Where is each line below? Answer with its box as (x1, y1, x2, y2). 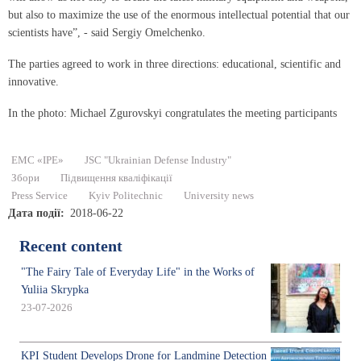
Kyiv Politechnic (89, 189, 163, 201)
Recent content (19, 237, 122, 255)
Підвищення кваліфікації (60, 172, 172, 184)
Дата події (8, 206, 60, 219)
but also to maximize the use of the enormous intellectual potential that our (8, 9, 350, 22)
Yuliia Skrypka (21, 283, 89, 296)
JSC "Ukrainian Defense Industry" (85, 154, 231, 166)
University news (184, 189, 254, 201)
